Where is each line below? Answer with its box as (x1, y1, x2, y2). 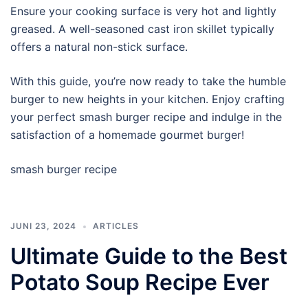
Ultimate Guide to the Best (10, 243, 287, 269)
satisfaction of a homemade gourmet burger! (10, 128, 244, 142)
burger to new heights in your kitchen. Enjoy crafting (10, 92, 285, 106)
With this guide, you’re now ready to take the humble (10, 74, 286, 88)
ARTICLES (93, 221, 139, 231)
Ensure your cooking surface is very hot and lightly (10, 4, 276, 18)
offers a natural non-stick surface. (10, 40, 188, 54)
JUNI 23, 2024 (10, 221, 76, 231)
